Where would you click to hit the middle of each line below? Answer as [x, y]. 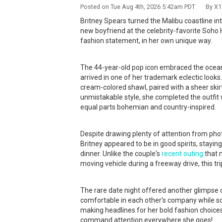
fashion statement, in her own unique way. [146, 41]
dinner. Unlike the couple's [121, 154]
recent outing [182, 154]
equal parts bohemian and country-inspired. [148, 107]
